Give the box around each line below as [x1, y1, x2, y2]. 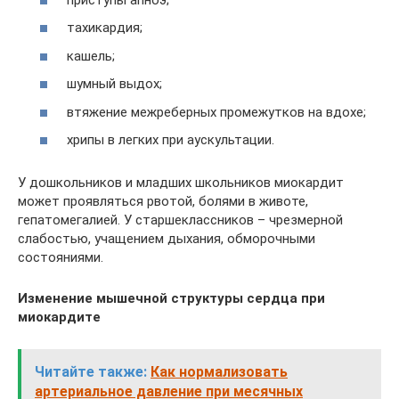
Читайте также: [35, 363, 147, 380]
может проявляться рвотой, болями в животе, [18, 193, 308, 209]
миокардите [18, 309, 101, 325]
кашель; [67, 47, 115, 64]
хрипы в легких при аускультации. [67, 132, 274, 148]
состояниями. [18, 249, 103, 265]
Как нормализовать [151, 363, 288, 380]
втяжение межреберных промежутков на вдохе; [67, 103, 366, 120]
